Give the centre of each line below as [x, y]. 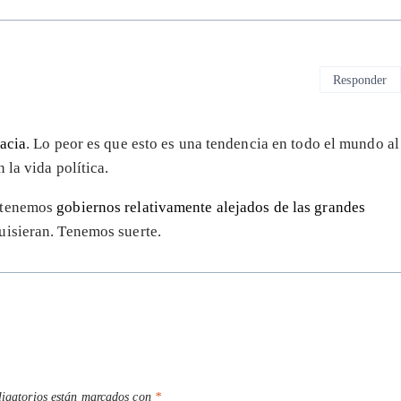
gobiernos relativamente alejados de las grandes [211, 208]
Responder [360, 79]
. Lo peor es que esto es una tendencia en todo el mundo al [213, 144]
